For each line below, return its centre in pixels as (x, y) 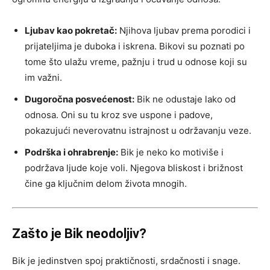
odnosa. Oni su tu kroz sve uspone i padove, (119, 115)
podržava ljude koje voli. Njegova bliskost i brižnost (134, 168)
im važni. (43, 77)
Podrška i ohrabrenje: (71, 152)
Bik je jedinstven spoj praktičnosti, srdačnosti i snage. (126, 260)
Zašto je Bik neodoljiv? (79, 233)
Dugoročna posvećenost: (80, 99)
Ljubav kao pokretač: (71, 30)
